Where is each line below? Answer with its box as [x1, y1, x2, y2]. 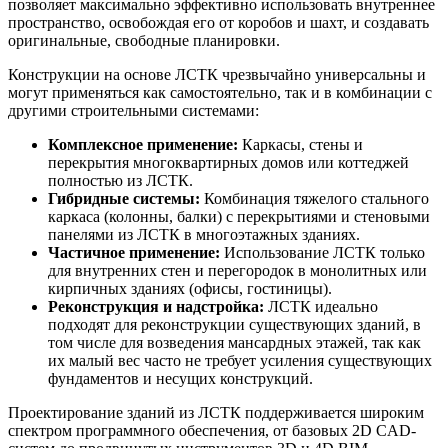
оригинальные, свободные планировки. [8, 32, 280, 50]
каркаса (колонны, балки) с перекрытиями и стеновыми [48, 208, 430, 226]
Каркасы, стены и [238, 136, 363, 154]
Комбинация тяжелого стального [200, 190, 429, 208]
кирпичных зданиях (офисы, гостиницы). [48, 280, 332, 298]
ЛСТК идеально [264, 298, 378, 316]
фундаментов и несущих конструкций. [48, 370, 313, 388]
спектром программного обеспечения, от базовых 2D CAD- [8, 422, 416, 440]
